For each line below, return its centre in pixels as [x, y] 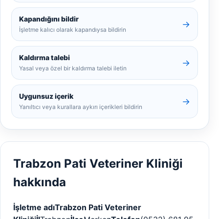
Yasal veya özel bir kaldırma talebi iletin [73, 68]
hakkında [40, 182]
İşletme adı [34, 207]
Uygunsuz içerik [46, 96]
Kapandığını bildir [49, 19]
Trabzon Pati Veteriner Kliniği [98, 164]
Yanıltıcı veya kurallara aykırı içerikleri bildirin [81, 107]
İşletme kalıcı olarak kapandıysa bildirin [73, 30]
